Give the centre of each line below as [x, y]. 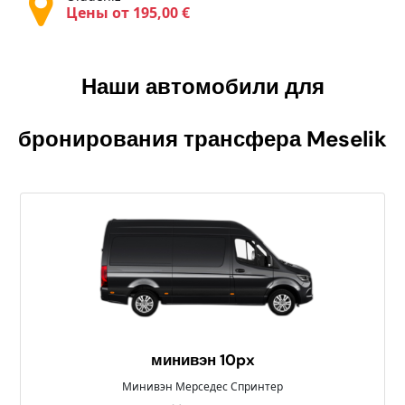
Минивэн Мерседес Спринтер [202, 386]
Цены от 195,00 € [128, 13]
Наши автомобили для [202, 86]
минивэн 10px [202, 359]
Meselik [347, 139]
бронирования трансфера [162, 139]
